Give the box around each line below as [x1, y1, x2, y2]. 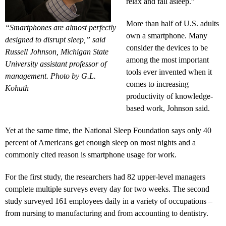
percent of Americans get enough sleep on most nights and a [5, 138, 196, 147]
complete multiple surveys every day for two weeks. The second [5, 184, 209, 193]
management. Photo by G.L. [5, 71, 96, 80]
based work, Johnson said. [126, 103, 210, 112]
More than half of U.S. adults [126, 19, 219, 28]
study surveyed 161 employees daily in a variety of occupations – [5, 196, 212, 205]
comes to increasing [126, 79, 189, 88]
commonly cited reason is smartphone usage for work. [5, 150, 177, 159]
